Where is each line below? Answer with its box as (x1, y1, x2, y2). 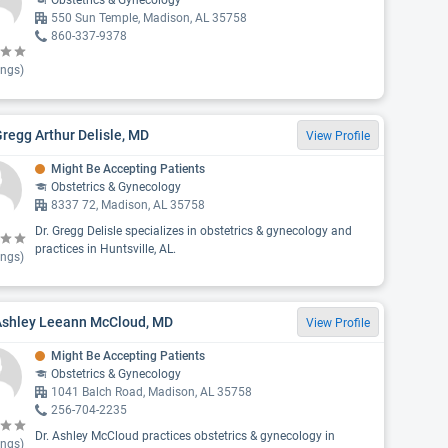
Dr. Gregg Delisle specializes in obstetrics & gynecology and (34, 224, 352, 238)
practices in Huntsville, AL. (34, 242, 176, 256)
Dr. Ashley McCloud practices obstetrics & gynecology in (34, 429, 335, 443)
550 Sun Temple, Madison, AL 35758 (50, 11, 247, 25)
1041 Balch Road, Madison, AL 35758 (50, 385, 252, 399)
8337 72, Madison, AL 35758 (50, 198, 205, 212)
